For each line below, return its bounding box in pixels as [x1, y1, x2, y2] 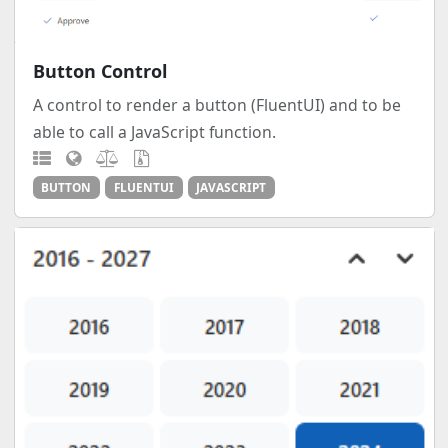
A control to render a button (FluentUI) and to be [32, 93, 401, 116]
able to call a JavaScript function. [32, 120, 276, 143]
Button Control [32, 58, 167, 83]
